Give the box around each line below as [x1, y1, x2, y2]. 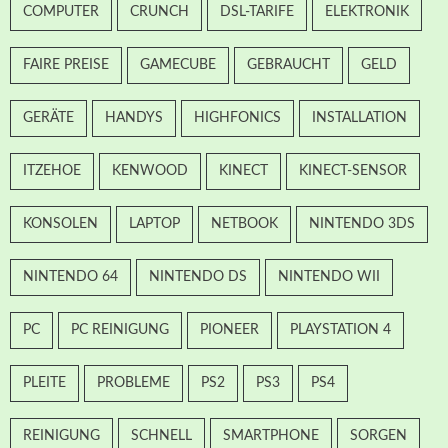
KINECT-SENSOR [299, 164, 407, 179]
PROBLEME [97, 376, 170, 391]
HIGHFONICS [194, 111, 281, 126]
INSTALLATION [312, 111, 407, 126]
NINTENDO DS [149, 270, 247, 285]
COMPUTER [23, 5, 99, 20]
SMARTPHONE [223, 429, 319, 444]
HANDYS [105, 111, 163, 126]
